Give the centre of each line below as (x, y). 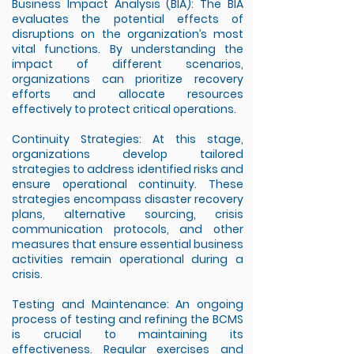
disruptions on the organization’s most (128, 34)
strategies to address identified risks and (128, 169)
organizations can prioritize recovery (128, 79)
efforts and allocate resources (128, 94)
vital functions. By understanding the (128, 49)
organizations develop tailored (128, 154)
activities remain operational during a (128, 259)
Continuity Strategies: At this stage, (128, 139)
